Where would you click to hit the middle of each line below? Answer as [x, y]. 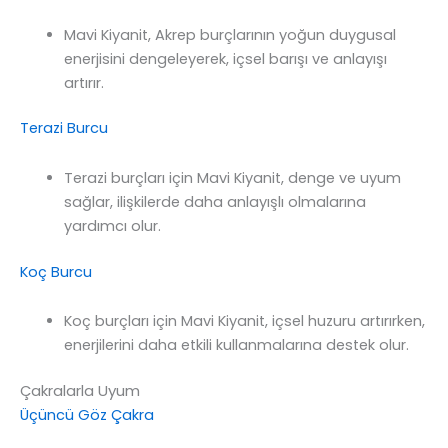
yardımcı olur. [112, 226]
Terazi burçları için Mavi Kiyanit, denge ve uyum [232, 178]
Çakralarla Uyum [80, 391]
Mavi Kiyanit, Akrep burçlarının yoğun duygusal [229, 34]
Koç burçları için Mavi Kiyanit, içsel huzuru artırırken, [244, 321]
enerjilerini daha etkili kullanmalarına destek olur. [236, 345]
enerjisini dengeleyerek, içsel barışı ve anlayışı [225, 58]
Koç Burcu [56, 271]
